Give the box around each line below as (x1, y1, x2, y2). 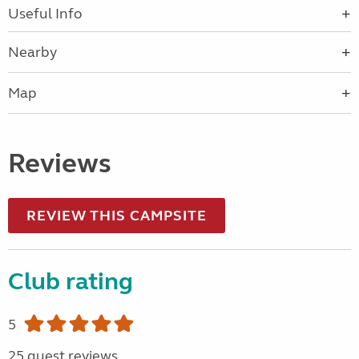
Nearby (8, 43, 57, 62)
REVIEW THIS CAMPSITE (26, 207, 207, 225)
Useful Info (8, 5, 83, 23)
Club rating (8, 267, 133, 296)
